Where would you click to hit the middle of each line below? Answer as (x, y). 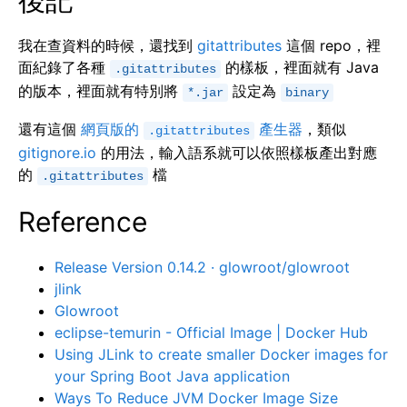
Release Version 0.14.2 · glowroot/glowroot (202, 267)
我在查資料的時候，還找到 (108, 45)
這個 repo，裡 (331, 45)
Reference (83, 222)
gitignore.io (57, 153)
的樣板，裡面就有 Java (300, 67)
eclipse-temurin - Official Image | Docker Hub (211, 333)
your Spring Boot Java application (172, 376)
